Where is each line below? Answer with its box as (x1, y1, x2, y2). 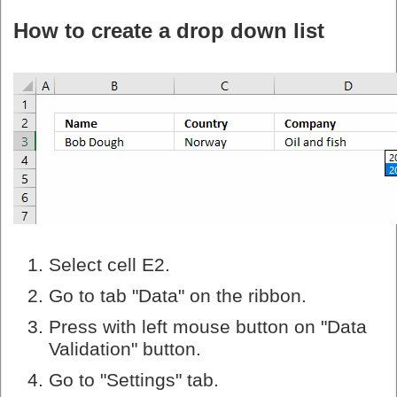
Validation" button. (49, 339, 201, 361)
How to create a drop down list (13, 18, 324, 43)
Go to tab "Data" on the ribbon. (49, 285, 307, 307)
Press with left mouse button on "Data (49, 316, 367, 339)
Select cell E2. (49, 254, 170, 276)
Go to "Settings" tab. (49, 370, 219, 392)
